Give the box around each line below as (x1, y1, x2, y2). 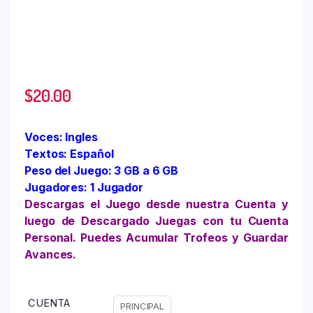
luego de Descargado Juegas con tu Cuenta (24, 213, 289, 228)
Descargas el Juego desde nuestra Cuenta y (24, 196, 289, 211)
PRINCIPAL (120, 300, 165, 312)
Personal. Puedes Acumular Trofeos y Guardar (24, 230, 289, 245)
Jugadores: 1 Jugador (24, 180, 143, 194)
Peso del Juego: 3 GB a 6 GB (24, 163, 179, 177)
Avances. (24, 247, 77, 261)
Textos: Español (24, 146, 114, 161)
